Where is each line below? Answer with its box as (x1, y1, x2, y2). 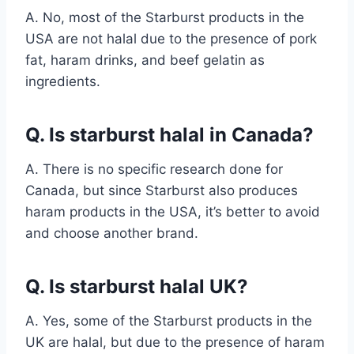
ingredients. (25, 73, 100, 89)
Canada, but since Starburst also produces (25, 182, 298, 198)
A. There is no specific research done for (25, 160, 283, 177)
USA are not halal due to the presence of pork (25, 30, 317, 47)
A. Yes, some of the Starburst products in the (25, 312, 312, 329)
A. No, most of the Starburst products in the (25, 9, 304, 25)
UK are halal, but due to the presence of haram (25, 333, 325, 350)
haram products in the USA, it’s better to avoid (25, 203, 320, 220)
